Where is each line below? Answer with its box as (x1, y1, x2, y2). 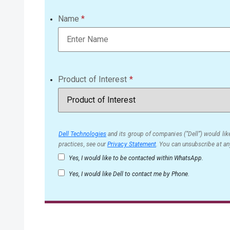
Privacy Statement (107, 141, 157, 148)
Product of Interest (58, 74, 127, 84)
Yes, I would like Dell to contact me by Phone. (67, 170, 189, 178)
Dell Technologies (59, 130, 107, 138)
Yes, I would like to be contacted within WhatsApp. (67, 155, 203, 162)
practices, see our (59, 141, 108, 148)
